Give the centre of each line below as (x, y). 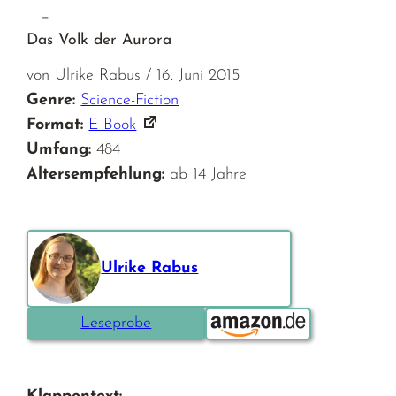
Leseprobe (116, 324)
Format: (55, 125)
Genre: (51, 100)
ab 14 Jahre (209, 174)
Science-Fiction (130, 100)
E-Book (113, 125)
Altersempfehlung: (96, 174)
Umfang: (59, 149)
